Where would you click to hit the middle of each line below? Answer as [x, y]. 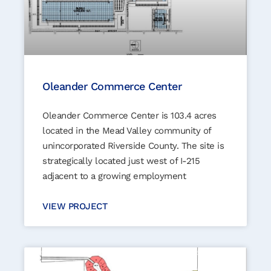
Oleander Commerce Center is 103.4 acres [129, 115]
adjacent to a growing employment [114, 176]
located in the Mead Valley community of [127, 130]
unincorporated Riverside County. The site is [133, 145]
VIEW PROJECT [75, 206]
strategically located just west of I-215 [121, 161]
